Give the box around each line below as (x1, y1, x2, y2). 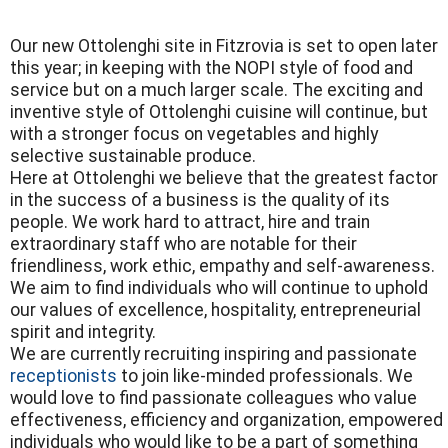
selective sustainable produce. (10, 146, 256, 166)
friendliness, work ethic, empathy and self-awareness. (10, 256, 435, 276)
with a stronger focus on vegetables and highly (10, 124, 378, 144)
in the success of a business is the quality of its (10, 190, 390, 210)
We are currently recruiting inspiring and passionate (10, 344, 417, 364)
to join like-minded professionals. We (121, 366, 413, 386)
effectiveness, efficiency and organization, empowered (10, 410, 443, 430)
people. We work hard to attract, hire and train (10, 212, 370, 232)
